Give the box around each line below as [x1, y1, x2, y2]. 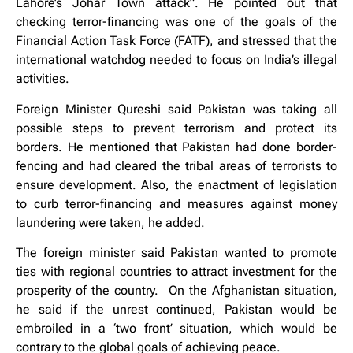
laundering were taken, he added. [16, 214, 205, 230]
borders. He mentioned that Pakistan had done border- [16, 139, 337, 154]
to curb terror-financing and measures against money [16, 195, 337, 211]
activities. [16, 71, 69, 87]
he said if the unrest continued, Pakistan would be [16, 302, 337, 318]
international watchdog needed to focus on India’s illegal [16, 52, 337, 68]
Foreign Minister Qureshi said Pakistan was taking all [16, 101, 337, 117]
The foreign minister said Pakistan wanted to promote [16, 245, 337, 261]
